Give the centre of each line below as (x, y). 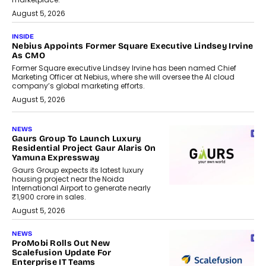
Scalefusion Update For (62, 253)
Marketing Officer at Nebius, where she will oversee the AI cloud (123, 77)
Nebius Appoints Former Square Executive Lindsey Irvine (133, 46)
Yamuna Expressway (56, 158)
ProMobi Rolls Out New (61, 243)
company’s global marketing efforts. (78, 86)
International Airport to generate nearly (81, 188)
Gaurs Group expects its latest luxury (78, 170)
